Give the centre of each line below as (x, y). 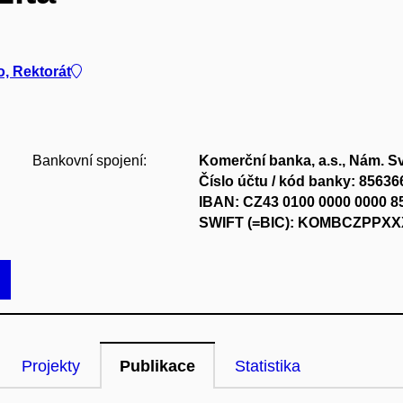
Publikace (157, 366)
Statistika (268, 366)
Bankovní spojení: (89, 161)
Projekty (51, 366)
